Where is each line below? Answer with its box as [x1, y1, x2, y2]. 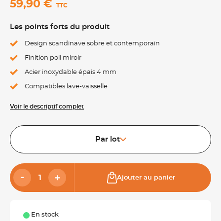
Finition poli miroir [25, 55, 81, 61]
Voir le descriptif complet [10, 104, 84, 110]
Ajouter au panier [117, 174, 175, 181]
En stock [31, 212, 59, 218]
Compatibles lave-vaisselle [25, 83, 108, 90]
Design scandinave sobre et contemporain [25, 40, 160, 47]
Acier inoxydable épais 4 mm [25, 69, 116, 75]
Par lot [95, 136, 120, 143]
